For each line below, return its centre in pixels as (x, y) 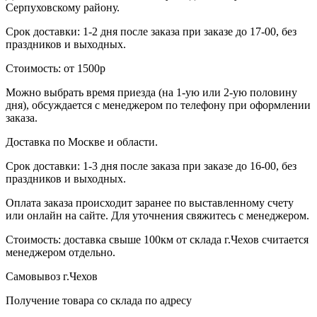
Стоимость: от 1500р (56, 68)
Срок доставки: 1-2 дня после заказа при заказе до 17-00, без (151, 31)
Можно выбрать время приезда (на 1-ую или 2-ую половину (151, 92)
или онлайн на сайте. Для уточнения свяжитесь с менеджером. (157, 215)
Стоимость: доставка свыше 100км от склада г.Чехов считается (157, 239)
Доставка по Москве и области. (82, 142)
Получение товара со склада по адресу (99, 300)
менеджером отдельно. (60, 252)
